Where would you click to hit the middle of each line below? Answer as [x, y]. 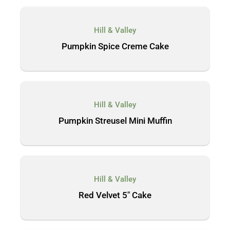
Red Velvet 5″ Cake [115, 195]
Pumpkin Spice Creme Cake [115, 46]
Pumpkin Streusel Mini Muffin [115, 121]
